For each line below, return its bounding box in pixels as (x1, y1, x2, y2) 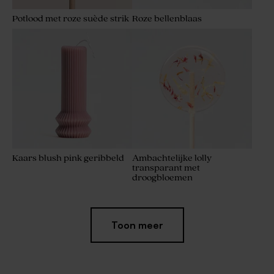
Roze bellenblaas (132, 13, 202, 24)
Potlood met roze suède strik (12, 13, 129, 24)
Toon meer (111, 219, 163, 232)
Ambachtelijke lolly (132, 153, 212, 164)
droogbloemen (132, 172, 193, 183)
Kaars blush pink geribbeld (12, 153, 124, 164)
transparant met (132, 163, 200, 174)
